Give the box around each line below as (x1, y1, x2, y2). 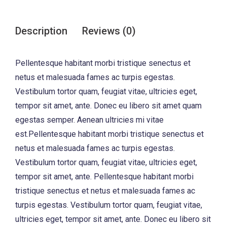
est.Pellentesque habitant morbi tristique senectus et (15, 129, 204, 139)
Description (15, 24, 67, 37)
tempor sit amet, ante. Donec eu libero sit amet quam (15, 100, 202, 110)
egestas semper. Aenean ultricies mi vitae (15, 115, 164, 125)
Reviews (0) (82, 24, 136, 37)
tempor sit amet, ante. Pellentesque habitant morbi (15, 171, 194, 181)
